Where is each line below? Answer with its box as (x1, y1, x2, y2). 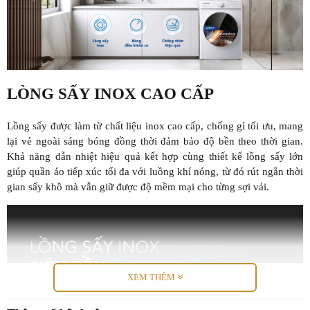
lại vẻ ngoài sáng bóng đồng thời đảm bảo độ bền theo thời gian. (7, 135, 303, 147)
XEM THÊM (127, 272, 177, 283)
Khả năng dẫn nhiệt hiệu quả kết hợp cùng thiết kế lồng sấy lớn (7, 150, 303, 162)
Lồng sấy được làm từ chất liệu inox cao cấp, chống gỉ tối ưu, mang (7, 120, 303, 131)
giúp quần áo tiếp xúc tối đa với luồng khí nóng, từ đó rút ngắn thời (7, 165, 303, 177)
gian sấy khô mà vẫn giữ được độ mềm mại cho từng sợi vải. (7, 181, 269, 192)
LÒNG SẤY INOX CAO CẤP (7, 84, 214, 102)
